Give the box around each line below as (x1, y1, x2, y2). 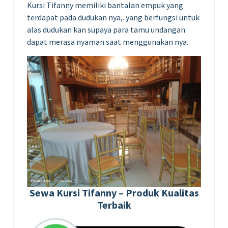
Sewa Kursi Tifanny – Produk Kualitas (29, 186, 199, 199)
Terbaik (97, 198, 131, 211)
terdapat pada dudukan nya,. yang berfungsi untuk (27, 12, 199, 22)
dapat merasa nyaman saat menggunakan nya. (27, 36, 188, 47)
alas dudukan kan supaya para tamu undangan (27, 24, 185, 35)
